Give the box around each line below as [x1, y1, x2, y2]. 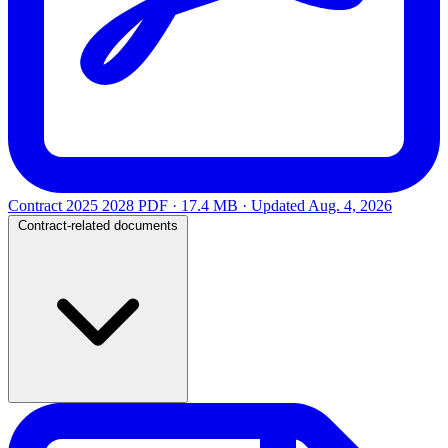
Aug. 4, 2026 [308, 196, 392, 214]
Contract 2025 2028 [8, 196, 134, 214]
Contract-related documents [18, 217, 178, 233]
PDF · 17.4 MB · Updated [138, 196, 308, 214]
